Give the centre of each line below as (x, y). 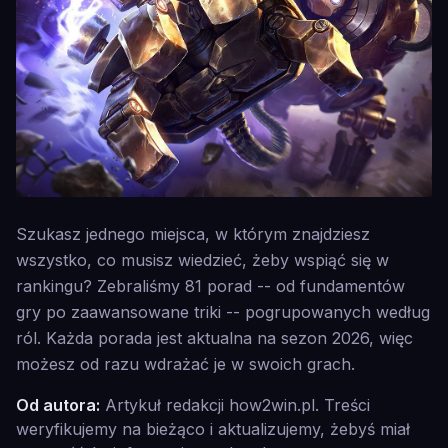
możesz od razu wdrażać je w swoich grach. (185, 364)
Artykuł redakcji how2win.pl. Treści (235, 405)
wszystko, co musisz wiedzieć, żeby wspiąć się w (202, 260)
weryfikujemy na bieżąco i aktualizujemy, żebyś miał (213, 429)
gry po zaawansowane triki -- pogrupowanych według (223, 312)
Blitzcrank (83, 212)
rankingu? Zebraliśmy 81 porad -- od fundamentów (210, 286)
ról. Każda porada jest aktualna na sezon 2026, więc (214, 338)
